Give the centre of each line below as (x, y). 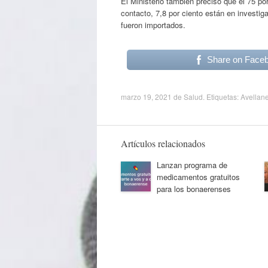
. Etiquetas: (222, 96)
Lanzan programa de (192, 165)
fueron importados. (153, 25)
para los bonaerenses (194, 188)
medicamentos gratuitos (198, 176)
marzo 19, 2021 (146, 96)
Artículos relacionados (163, 143)
